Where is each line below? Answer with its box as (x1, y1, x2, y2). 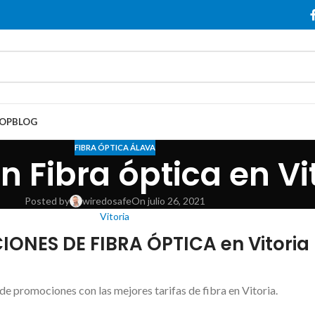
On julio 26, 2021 (131, 195, 205, 207)
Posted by (24, 195, 70, 207)
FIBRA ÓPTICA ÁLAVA (74, 143, 155, 152)
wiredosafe (82, 195, 131, 207)
